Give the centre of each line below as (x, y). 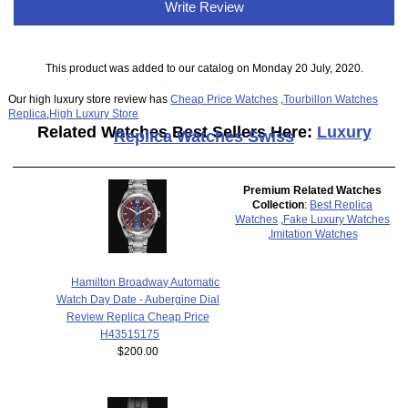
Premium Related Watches (313, 190)
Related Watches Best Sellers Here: (177, 132)
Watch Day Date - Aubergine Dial (138, 300)
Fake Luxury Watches (337, 219)
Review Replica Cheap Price (138, 317)
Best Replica (342, 205)
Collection (279, 205)
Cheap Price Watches (224, 98)
